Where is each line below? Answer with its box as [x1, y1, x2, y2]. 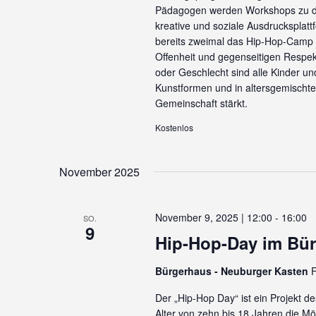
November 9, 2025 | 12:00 [154, 210, 272, 224]
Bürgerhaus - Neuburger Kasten [154, 264, 311, 278]
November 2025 [59, 164, 140, 180]
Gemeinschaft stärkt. [154, 96, 248, 110]
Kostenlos [154, 121, 193, 133]
